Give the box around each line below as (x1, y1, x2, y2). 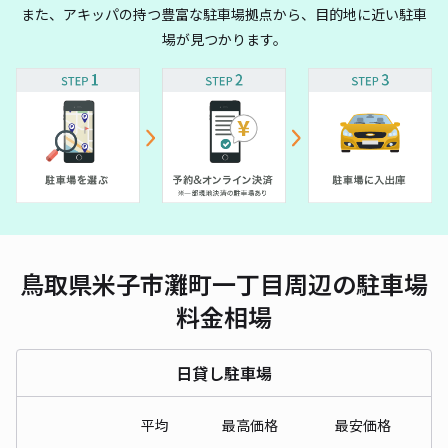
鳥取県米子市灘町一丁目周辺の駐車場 (20, 265, 428, 301)
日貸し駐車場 (176, 360, 272, 385)
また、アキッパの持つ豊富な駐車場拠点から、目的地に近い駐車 (21, 4, 427, 24)
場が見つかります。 (161, 29, 287, 49)
